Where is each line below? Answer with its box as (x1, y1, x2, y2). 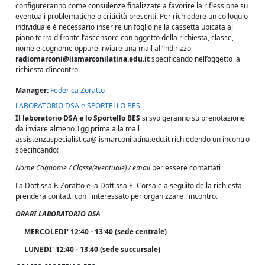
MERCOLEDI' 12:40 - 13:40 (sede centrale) (15, 226, 167, 237)
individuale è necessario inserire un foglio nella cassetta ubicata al (15, 21, 233, 32)
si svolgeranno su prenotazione (140, 112, 245, 123)
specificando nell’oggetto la (150, 53, 240, 64)
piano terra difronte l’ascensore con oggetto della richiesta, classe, (15, 32, 234, 43)
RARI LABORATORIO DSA (21, 208, 101, 219)
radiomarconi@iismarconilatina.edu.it (15, 53, 150, 64)
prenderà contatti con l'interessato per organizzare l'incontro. (15, 190, 218, 201)
